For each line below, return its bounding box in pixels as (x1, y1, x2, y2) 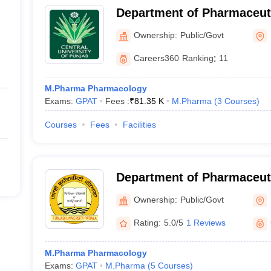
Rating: (133, 218, 161, 227)
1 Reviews (186, 218, 226, 227)
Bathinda (116, 38, 168, 51)
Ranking (181, 53, 214, 63)
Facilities (122, 120, 156, 129)
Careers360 (133, 53, 179, 63)
